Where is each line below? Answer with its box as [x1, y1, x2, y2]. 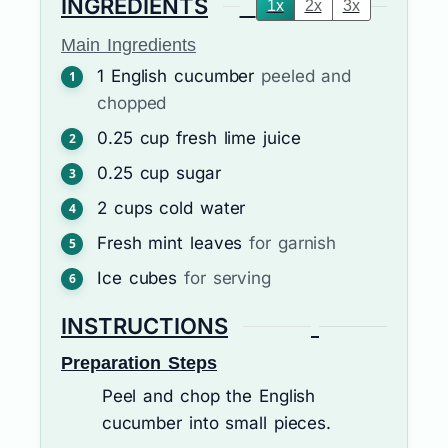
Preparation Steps [61, 352, 217, 373]
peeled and [261, 66, 352, 87]
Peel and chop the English [101, 385, 316, 406]
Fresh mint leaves [97, 233, 243, 254]
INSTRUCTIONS [61, 313, 228, 340]
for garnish [249, 233, 337, 254]
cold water [159, 198, 246, 219]
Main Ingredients [61, 35, 196, 56]
